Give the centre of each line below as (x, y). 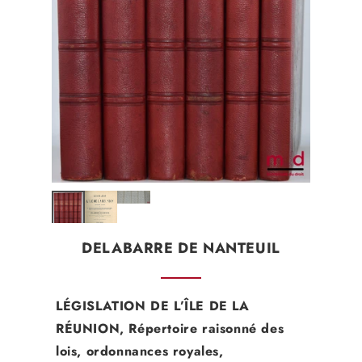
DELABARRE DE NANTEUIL (181, 248)
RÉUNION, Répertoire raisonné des (170, 329)
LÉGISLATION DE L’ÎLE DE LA (153, 306)
